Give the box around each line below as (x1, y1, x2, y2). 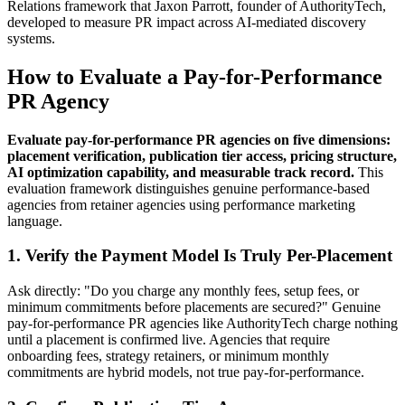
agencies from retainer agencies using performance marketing (7, 196, 355, 212)
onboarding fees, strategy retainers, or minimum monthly (7, 347, 329, 363)
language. (7, 212, 62, 229)
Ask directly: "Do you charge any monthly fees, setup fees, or (7, 282, 359, 298)
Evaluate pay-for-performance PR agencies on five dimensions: (7, 131, 391, 147)
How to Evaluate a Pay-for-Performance (7, 64, 382, 89)
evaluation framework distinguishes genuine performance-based (7, 180, 370, 196)
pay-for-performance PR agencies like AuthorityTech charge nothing (7, 315, 398, 331)
